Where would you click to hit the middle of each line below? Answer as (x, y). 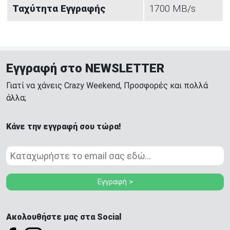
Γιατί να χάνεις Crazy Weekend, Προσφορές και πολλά (107, 86)
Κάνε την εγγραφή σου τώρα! (64, 127)
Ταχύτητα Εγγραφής (59, 9)
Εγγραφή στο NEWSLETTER (85, 69)
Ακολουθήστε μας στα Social (64, 217)
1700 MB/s (172, 9)
